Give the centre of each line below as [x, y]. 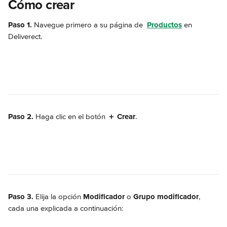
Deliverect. [25, 36]
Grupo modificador [166, 197]
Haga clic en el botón [70, 117]
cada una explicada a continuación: [66, 208]
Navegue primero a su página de [88, 25]
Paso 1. [20, 25]
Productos [164, 25]
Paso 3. [22, 197]
